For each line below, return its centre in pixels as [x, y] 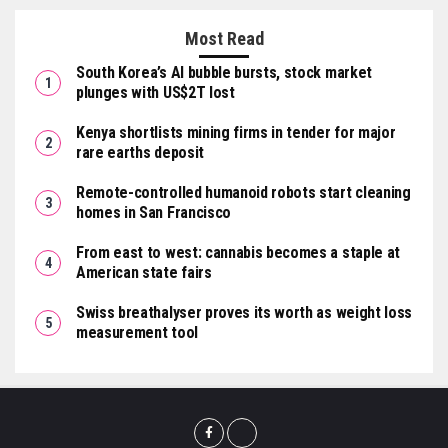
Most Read [224, 38]
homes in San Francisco [153, 212]
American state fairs [144, 272]
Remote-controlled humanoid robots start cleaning [243, 192]
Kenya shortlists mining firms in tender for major [236, 132]
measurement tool [137, 332]
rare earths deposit [140, 152]
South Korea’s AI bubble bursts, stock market [224, 72]
